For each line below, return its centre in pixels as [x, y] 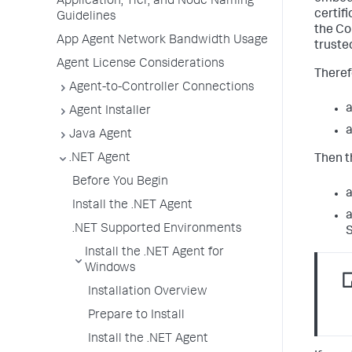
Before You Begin [120, 182]
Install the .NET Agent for [154, 253]
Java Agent [101, 135]
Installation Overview [148, 292]
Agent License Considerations [140, 64]
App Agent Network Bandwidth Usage [162, 41]
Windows [110, 269]
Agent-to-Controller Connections [161, 88]
